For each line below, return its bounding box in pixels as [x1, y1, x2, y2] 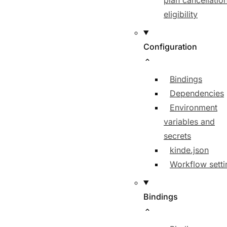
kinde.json [170, 145, 209, 155]
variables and [164, 117, 215, 127]
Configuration [143, 42, 197, 52]
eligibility [164, 9, 198, 19]
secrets [164, 131, 191, 141]
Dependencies [170, 88, 224, 98]
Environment [170, 102, 217, 112]
